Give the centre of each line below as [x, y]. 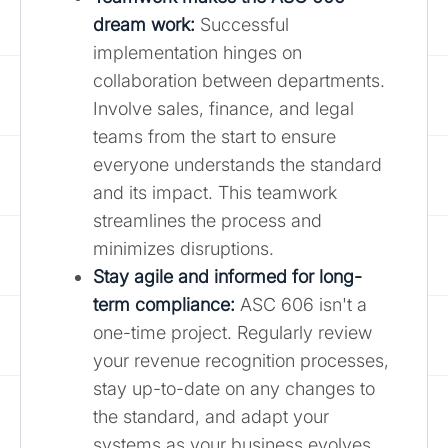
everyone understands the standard [237, 164]
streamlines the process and [207, 220]
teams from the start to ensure [214, 136]
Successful [242, 24]
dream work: [144, 24]
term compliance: [164, 304]
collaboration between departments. [239, 80]
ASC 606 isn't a [301, 304]
